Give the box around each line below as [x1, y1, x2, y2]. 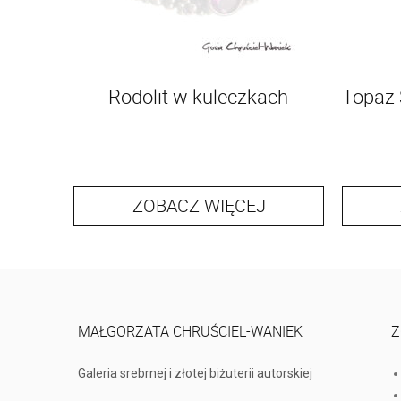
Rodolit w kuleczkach [107, 83, 288, 110]
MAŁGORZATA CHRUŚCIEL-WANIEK [78, 321, 303, 342]
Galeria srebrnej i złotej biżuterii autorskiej [78, 366, 312, 381]
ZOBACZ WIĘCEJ [132, 193, 266, 218]
